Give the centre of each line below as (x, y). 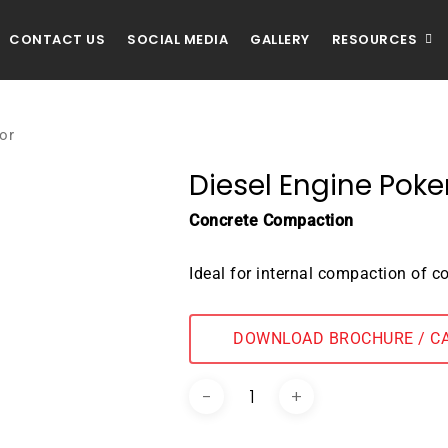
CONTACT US (57, 39)
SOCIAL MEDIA (177, 39)
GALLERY (280, 39)
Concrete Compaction (271, 220)
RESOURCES (374, 40)
